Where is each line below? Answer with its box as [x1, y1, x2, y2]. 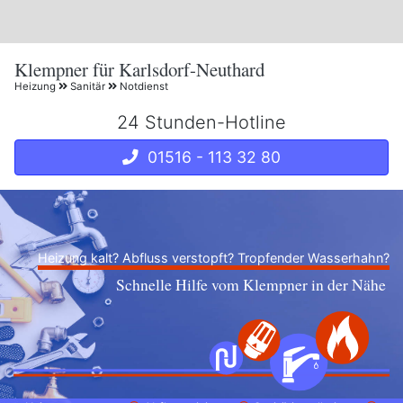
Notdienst [117, 80, 168, 93]
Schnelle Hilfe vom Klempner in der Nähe [116, 273, 386, 294]
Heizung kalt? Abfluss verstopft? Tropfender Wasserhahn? [38, 250, 390, 265]
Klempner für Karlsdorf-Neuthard [14, 56, 264, 81]
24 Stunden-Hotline [117, 112, 286, 133]
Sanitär [67, 80, 108, 93]
